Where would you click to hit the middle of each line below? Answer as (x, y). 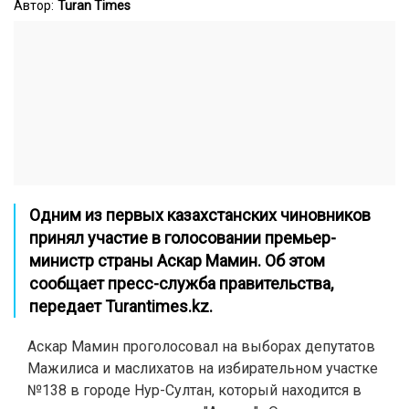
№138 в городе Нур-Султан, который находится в (194, 390)
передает (67, 306)
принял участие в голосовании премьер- (183, 238)
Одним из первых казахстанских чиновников (200, 215)
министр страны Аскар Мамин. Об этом (177, 261)
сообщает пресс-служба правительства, (181, 283)
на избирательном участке (288, 368)
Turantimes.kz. (159, 306)
